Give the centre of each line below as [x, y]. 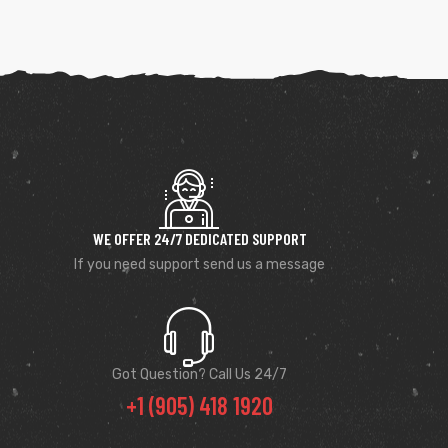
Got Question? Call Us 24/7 [200, 374]
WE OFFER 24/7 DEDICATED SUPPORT [199, 238]
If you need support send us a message [200, 264]
